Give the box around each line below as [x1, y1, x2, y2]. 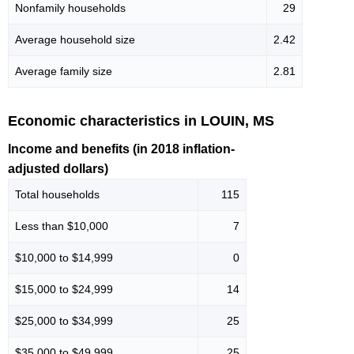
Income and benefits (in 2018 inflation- [8, 141, 235, 156]
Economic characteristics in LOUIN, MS [8, 113, 274, 129]
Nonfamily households [15, 2, 126, 14]
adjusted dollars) [8, 161, 108, 175]
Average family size [15, 65, 112, 77]
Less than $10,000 [15, 219, 108, 232]
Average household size [15, 33, 135, 46]
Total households [15, 187, 100, 201]
